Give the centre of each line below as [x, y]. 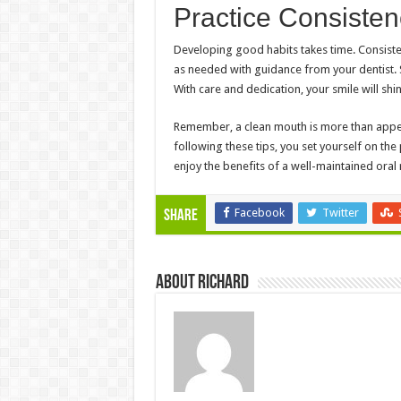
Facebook [259, 213]
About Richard [202, 284]
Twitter [340, 213]
